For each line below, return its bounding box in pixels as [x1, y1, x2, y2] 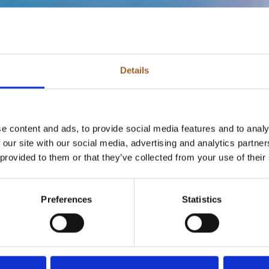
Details [119, 65, 150, 76]
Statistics [182, 194, 222, 205]
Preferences [41, 194, 92, 205]
